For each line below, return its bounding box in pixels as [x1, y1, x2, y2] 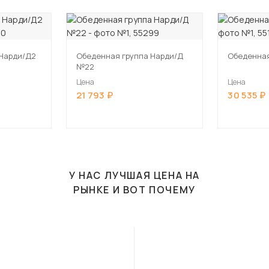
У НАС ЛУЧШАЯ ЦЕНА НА [68, 169, 200, 182]
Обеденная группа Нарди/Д [76, 50, 183, 61]
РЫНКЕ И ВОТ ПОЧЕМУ [73, 183, 196, 196]
